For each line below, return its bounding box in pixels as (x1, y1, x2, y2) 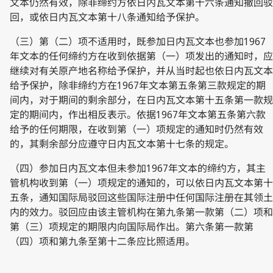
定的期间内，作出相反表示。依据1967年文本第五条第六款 (10, 107, 266, 121)
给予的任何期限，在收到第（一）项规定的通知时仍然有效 (10, 122, 263, 136)
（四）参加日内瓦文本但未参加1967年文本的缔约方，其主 (10, 161, 266, 175)
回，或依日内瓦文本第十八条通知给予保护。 (10, 10, 205, 24)
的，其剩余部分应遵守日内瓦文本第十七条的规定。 (10, 136, 234, 151)
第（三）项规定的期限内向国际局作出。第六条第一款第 (10, 219, 253, 233)
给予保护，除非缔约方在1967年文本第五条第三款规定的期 (10, 78, 266, 92)
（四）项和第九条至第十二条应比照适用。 (10, 234, 195, 248)
